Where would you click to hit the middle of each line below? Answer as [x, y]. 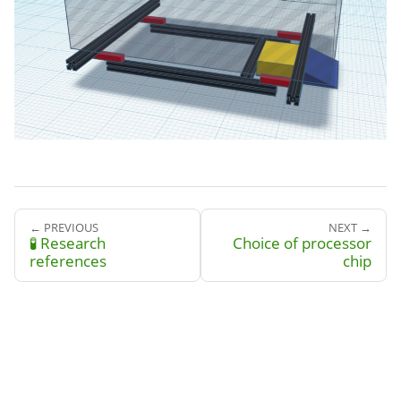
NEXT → [350, 228]
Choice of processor [302, 243]
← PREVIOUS [64, 228]
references [68, 261]
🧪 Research [68, 243]
